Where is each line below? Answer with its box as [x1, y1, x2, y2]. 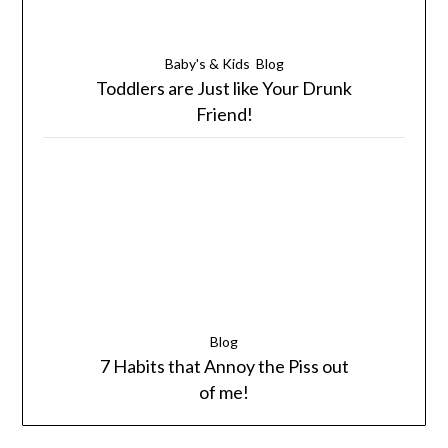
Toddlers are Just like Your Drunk [96, 77, 352, 100]
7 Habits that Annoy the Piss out [99, 355, 349, 378]
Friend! [195, 103, 253, 126]
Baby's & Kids [164, 55, 250, 73]
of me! [199, 381, 249, 404]
